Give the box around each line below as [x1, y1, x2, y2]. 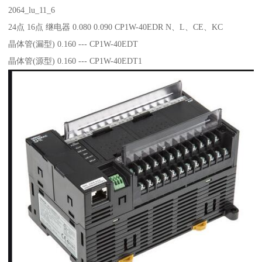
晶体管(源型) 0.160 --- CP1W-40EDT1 [8, 56, 143, 65]
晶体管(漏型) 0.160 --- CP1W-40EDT [8, 39, 139, 49]
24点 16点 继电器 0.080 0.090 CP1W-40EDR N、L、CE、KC [8, 22, 223, 32]
